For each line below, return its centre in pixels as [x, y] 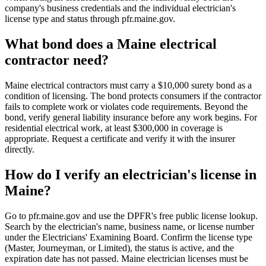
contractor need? [57, 60]
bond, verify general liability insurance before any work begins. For [131, 118]
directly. [20, 150]
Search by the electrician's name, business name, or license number [129, 227]
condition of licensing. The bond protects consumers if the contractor [133, 96]
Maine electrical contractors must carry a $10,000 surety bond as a [128, 85]
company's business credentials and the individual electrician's [120, 8]
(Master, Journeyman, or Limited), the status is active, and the [119, 248]
